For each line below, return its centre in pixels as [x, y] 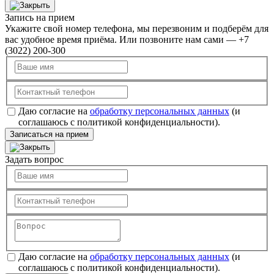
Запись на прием [40, 17]
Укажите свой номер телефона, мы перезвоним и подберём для [137, 28]
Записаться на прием [49, 134]
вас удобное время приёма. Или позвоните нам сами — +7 [127, 39]
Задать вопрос [34, 159]
